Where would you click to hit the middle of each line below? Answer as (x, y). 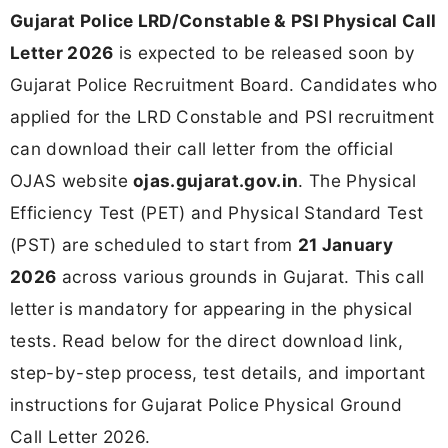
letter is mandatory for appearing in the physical (211, 308)
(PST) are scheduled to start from (154, 244)
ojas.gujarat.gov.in (216, 180)
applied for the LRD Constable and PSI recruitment (222, 116)
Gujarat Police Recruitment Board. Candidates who (224, 84)
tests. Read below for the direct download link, (207, 340)
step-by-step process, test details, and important (218, 372)
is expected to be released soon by (264, 52)
